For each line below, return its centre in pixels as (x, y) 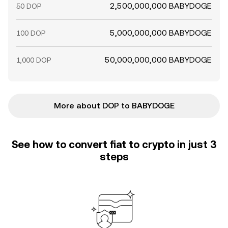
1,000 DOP (34, 60)
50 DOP (29, 6)
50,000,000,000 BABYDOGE (158, 60)
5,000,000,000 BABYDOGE (161, 33)
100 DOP (31, 33)
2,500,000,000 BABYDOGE (161, 6)
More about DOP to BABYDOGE (114, 106)
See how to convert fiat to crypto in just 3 (114, 145)
